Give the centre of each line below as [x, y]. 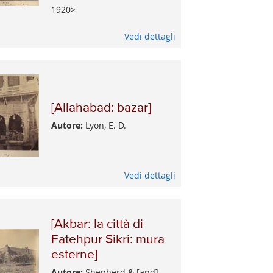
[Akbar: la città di [97, 224]
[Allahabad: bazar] [101, 108]
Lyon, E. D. [105, 126]
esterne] [75, 255]
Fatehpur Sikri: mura [108, 239]
